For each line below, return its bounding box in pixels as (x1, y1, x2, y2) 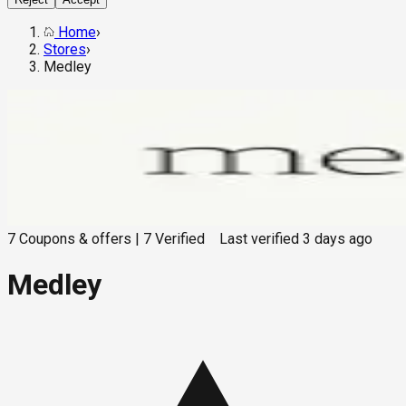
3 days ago (303, 230, 372, 248)
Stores (43, 41, 86, 59)
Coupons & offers (19, 230, 131, 248)
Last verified (219, 230, 299, 248)
